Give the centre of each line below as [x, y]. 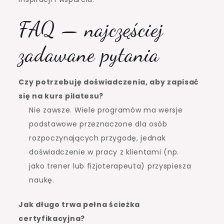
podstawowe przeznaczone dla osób [98, 124]
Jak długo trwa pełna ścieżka [79, 204]
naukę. [42, 180]
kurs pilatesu [72, 96]
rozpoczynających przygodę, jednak [97, 138]
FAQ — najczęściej [91, 29]
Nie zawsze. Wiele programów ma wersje [106, 110]
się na [32, 96]
